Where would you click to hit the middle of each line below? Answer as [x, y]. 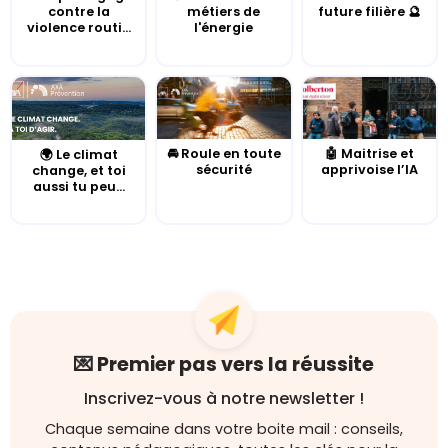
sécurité [223, 170]
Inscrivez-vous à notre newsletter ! [224, 399]
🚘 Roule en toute [223, 154]
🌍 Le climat [78, 155]
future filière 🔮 [369, 12]
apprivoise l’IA [369, 170]
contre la [78, 12]
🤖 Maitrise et [369, 154]
